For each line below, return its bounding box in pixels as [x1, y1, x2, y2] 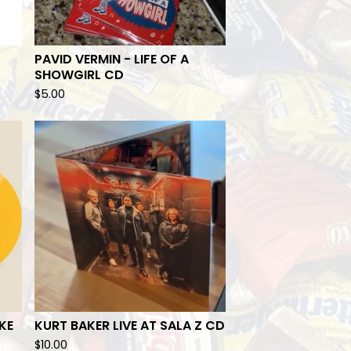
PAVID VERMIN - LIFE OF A [34, 50, 189, 68]
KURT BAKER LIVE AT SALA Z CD [34, 317, 225, 335]
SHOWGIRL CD [34, 66, 124, 84]
